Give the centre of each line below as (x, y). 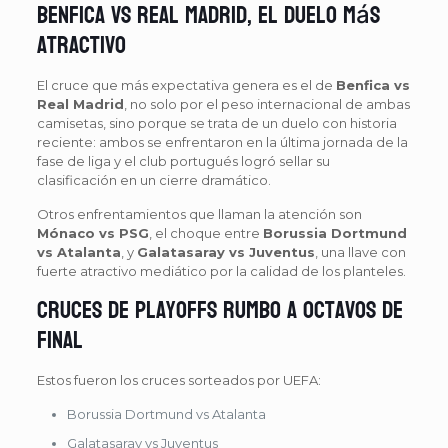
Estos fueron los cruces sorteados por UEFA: (178, 379)
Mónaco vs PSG (92, 232)
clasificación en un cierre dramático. (153, 179)
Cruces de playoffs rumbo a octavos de (219, 310)
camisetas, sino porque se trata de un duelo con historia (216, 122)
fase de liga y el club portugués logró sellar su (183, 160)
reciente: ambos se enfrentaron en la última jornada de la (222, 141)
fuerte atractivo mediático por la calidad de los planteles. (221, 270)
